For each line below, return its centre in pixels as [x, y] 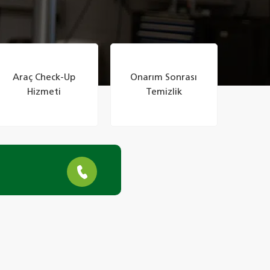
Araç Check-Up [44, 77]
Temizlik [164, 92]
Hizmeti [44, 92]
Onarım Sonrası [164, 77]
